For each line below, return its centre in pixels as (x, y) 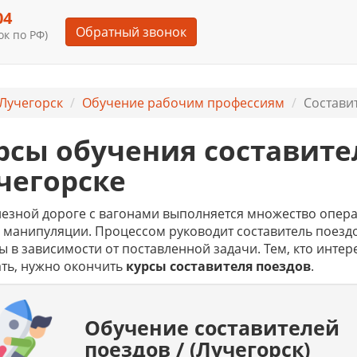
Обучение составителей (212, 328)
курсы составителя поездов (218, 266)
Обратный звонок (131, 32)
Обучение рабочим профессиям (183, 103)
